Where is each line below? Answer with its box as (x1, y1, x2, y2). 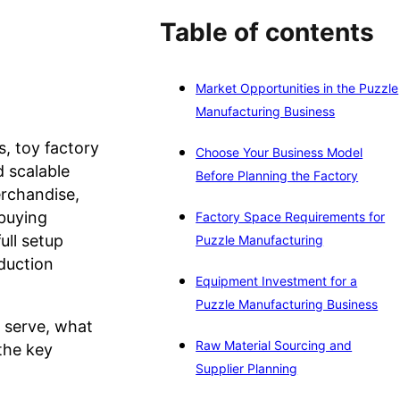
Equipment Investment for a (196, 273, 358, 289)
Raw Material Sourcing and (196, 337, 353, 354)
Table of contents (160, 17, 375, 48)
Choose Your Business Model (196, 145, 363, 161)
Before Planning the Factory (196, 168, 359, 184)
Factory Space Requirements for (196, 209, 386, 225)
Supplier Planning (196, 361, 298, 377)
